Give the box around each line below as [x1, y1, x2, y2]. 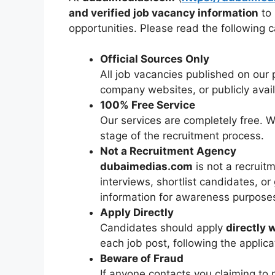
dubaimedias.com [100, 160, 193, 173]
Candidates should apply [100, 222, 226, 234]
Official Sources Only [100, 53, 209, 66]
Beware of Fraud [100, 252, 184, 265]
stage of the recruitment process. [100, 130, 264, 142]
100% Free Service [100, 99, 195, 112]
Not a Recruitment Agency [100, 145, 236, 158]
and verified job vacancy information [69, 6, 258, 19]
